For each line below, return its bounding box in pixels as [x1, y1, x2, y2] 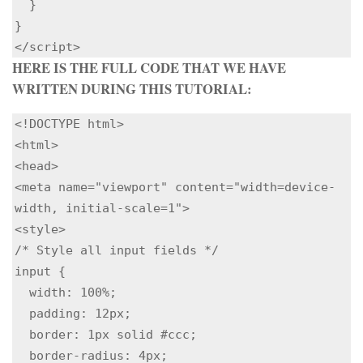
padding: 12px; [15, 305, 29, 320]
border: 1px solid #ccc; [15, 327, 29, 341]
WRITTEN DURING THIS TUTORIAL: [12, 79, 252, 100]
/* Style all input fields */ [15, 242, 219, 257]
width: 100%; [15, 284, 29, 299]
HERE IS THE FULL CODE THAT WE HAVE [12, 58, 286, 79]
